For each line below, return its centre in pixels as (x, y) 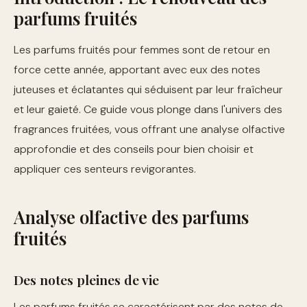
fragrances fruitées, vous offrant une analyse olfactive (149, 129)
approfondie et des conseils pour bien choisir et (134, 149)
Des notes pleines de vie (86, 279)
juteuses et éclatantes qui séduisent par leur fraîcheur (148, 89)
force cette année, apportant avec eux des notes (137, 69)
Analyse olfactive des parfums (131, 216)
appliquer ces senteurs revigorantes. (105, 169)
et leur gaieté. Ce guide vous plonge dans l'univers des (148, 109)
